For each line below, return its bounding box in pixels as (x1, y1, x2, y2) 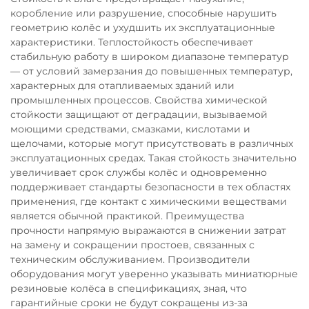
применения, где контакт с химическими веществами (10, 195, 287, 208)
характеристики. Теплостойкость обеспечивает (10, 36, 253, 49)
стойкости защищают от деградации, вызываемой (10, 108, 268, 121)
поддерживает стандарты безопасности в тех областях (10, 181, 290, 194)
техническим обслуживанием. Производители (10, 253, 250, 266)
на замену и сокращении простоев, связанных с (10, 239, 255, 252)
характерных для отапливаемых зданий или (10, 79, 235, 92)
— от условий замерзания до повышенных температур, (10, 65, 292, 78)
